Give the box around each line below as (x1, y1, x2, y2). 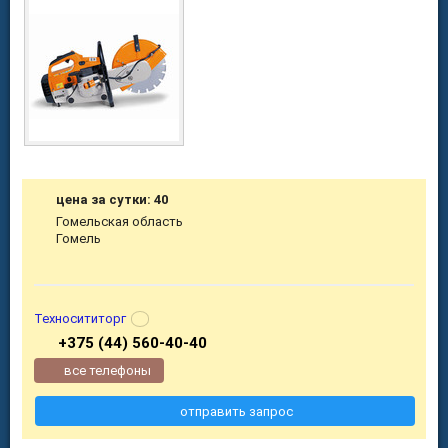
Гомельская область (56, 214, 184, 230)
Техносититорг (34, 310, 126, 326)
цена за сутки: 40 (56, 192, 169, 208)
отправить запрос (179, 403, 293, 419)
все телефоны (64, 362, 152, 378)
